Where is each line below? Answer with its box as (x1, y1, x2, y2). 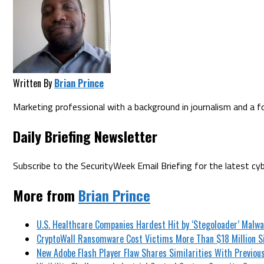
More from (13, 184, 78, 206)
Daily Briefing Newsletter (13, 125, 157, 147)
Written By (13, 75, 52, 90)
